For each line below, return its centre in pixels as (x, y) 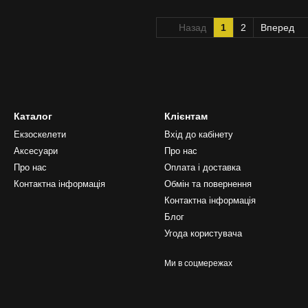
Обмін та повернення (208, 184)
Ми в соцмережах (198, 263)
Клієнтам (186, 116)
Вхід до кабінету (199, 134)
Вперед (278, 27)
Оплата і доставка (202, 167)
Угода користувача (203, 233)
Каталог (33, 116)
